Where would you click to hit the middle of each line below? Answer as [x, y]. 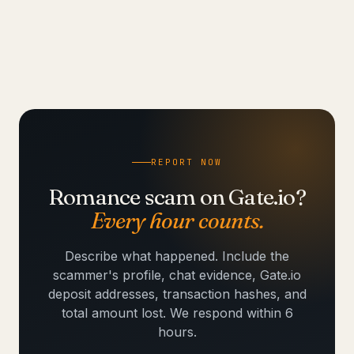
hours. [177, 332]
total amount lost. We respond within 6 [177, 313]
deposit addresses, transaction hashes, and [177, 294]
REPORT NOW [186, 162]
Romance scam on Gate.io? [177, 197]
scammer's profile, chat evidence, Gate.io [177, 275]
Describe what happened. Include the [177, 256]
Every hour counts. [177, 220]
